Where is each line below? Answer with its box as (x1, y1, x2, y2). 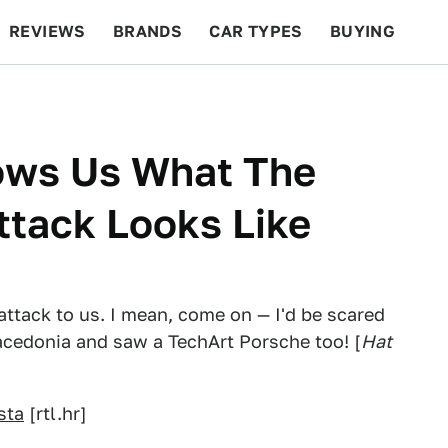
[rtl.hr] (24, 403, 87, 424)
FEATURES (331, 86, 420, 105)
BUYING (329, 22, 396, 41)
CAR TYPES (209, 22, 303, 41)
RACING (166, 86, 232, 105)
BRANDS (112, 22, 183, 41)
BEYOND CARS (20, 86, 140, 105)
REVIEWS (9, 22, 86, 41)
